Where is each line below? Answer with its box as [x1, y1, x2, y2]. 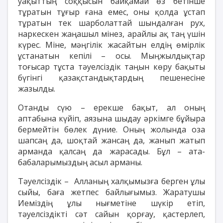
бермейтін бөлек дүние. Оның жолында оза [18, 123, 205, 135]
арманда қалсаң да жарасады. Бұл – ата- [18, 145, 205, 157]
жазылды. [18, 83, 55, 94]
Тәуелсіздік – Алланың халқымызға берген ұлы [18, 175, 205, 187]
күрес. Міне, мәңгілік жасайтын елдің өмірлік [18, 39, 205, 50]
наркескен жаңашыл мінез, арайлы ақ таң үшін [18, 28, 205, 39]
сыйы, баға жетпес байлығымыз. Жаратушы [18, 186, 205, 198]
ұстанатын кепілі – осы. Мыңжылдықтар [18, 50, 205, 61]
